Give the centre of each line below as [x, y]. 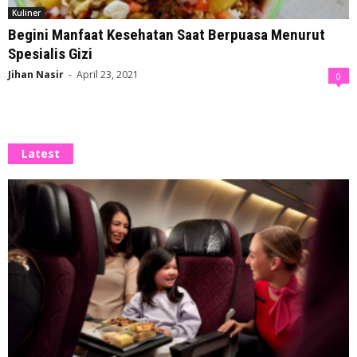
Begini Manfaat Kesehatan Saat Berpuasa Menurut [167, 35]
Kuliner [26, 13]
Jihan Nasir [36, 75]
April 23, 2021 [108, 75]
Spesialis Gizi [50, 54]
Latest [41, 154]
